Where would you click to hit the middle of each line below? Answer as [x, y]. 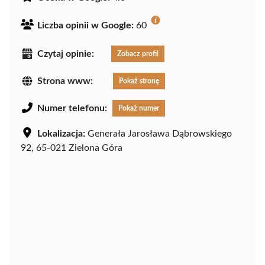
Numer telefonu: [72, 108]
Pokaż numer [139, 108]
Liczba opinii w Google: [85, 25]
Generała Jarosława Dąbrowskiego [159, 133]
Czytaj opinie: [66, 54]
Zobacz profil [138, 54]
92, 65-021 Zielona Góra [72, 148]
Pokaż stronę [139, 81]
